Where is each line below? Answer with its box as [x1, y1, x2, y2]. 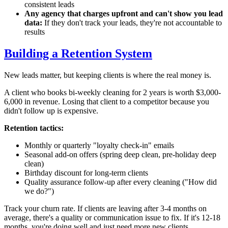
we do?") [24, 186, 54, 195]
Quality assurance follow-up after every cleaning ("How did [24, 177, 217, 186]
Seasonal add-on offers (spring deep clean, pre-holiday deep [24, 150, 216, 159]
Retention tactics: [4, 123, 64, 132]
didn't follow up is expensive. [4, 106, 98, 115]
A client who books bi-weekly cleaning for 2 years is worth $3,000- [4, 88, 221, 97]
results [24, 27, 45, 36]
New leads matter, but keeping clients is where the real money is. [4, 70, 211, 79]
